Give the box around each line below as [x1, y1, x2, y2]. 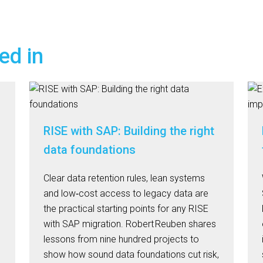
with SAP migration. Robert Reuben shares [43, 218, 216, 230]
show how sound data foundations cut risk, [43, 249, 219, 260]
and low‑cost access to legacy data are [43, 188, 208, 199]
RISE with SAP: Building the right [43, 124, 214, 138]
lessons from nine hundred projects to [43, 234, 199, 245]
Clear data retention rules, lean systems [43, 173, 205, 184]
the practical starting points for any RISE [43, 203, 208, 214]
